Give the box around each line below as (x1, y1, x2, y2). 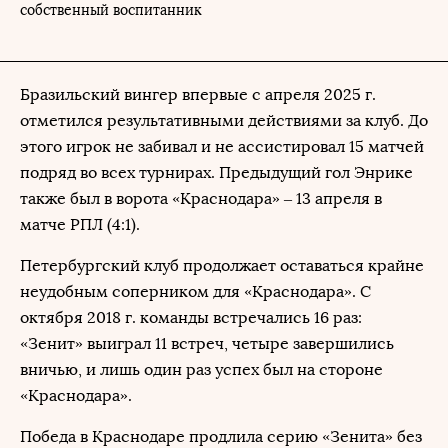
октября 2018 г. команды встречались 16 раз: (20, 308, 362, 327)
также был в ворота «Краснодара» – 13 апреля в (20, 189, 382, 208)
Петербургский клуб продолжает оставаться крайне (20, 256, 424, 275)
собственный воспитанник (20, 2, 202, 19)
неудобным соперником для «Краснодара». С (20, 282, 371, 301)
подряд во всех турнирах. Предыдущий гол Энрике (20, 163, 413, 182)
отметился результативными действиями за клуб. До (20, 111, 428, 130)
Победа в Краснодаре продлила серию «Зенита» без (20, 427, 422, 446)
